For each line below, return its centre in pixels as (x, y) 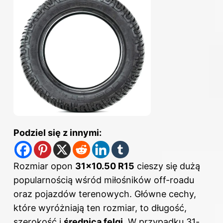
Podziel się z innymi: (57, 133)
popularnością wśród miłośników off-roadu (104, 180)
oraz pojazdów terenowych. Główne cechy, (105, 194)
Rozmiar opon (44, 166)
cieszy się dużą (167, 166)
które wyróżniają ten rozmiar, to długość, (100, 208)
